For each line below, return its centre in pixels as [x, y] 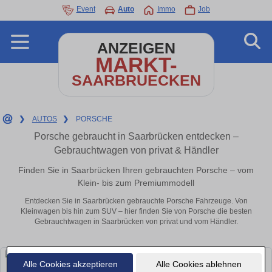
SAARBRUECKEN [136, 80]
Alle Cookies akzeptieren [70, 264]
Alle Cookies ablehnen [199, 264]
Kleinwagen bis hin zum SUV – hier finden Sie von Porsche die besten [136, 212]
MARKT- [136, 65]
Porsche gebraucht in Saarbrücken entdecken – [136, 136]
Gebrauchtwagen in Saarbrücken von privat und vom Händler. [136, 222]
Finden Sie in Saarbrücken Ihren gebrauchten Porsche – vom [136, 170]
